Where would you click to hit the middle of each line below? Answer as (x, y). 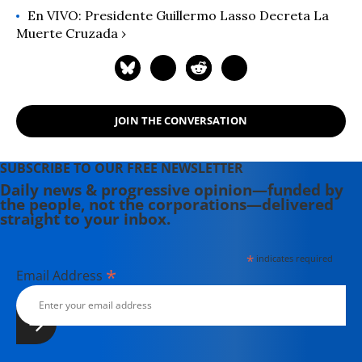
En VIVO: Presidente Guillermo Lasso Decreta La (178, 15)
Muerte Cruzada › (71, 33)
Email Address (61, 275)
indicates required (293, 258)
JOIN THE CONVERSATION (181, 121)
